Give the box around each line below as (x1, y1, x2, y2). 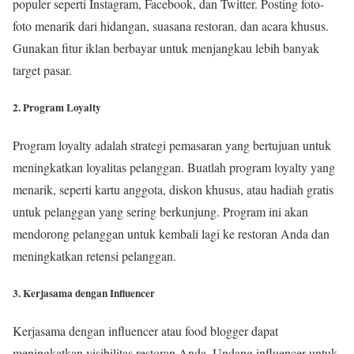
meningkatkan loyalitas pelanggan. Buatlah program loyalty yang (13, 158, 335, 175)
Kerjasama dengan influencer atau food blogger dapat (13, 322, 278, 340)
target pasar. (13, 61, 72, 78)
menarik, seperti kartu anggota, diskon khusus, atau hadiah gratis (13, 180, 333, 198)
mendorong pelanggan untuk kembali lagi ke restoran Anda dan (13, 224, 330, 242)
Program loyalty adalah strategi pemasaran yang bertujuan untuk (13, 136, 331, 153)
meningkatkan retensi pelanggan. (13, 247, 176, 264)
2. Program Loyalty (13, 99, 101, 115)
